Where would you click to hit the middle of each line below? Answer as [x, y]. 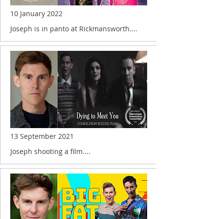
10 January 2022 [36, 13]
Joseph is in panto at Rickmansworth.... [74, 29]
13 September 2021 [42, 136]
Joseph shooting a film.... [50, 151]
